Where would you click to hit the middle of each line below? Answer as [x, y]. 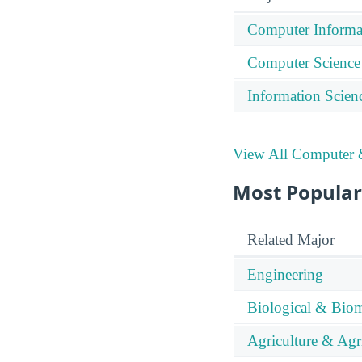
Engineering [285, 275]
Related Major [291, 240]
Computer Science [304, 63]
